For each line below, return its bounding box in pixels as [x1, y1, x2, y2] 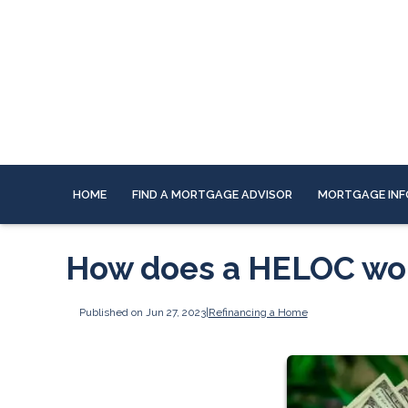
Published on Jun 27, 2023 [78, 305, 206, 319]
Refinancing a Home [208, 305, 308, 319]
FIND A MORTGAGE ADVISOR [132, 187, 293, 201]
